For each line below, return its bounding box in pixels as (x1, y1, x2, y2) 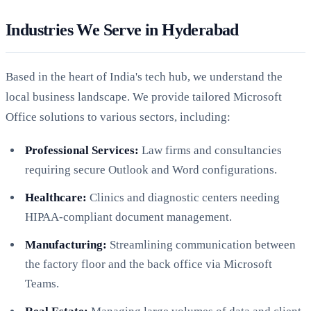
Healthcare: (25, 190, 87, 204)
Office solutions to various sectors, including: (6, 110, 230, 124)
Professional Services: (25, 143, 139, 157)
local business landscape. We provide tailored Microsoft (6, 90, 282, 103)
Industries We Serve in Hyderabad (6, 20, 239, 39)
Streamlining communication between (107, 237, 296, 251)
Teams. (25, 276, 59, 290)
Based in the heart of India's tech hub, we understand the (6, 69, 283, 83)
